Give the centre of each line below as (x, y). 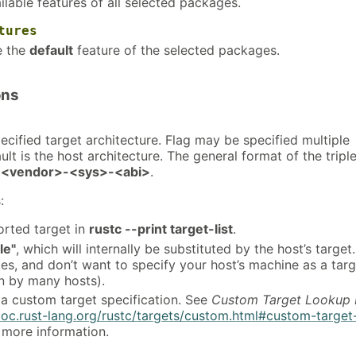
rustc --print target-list (161, 228)
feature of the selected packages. (176, 50)
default (51, 50)
